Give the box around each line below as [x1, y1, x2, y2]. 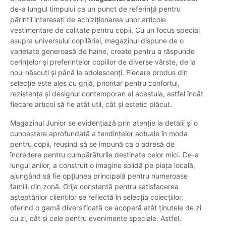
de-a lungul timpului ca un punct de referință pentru [10, 5, 181, 14]
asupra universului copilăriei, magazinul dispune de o [10, 36, 184, 45]
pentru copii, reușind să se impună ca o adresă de [10, 140, 175, 149]
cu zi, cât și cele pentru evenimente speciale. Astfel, [10, 214, 181, 223]
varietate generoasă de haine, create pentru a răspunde [10, 47, 195, 56]
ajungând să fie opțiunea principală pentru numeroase [10, 172, 188, 181]
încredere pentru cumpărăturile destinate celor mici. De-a [10, 150, 199, 159]
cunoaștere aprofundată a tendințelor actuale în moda [10, 129, 188, 138]
